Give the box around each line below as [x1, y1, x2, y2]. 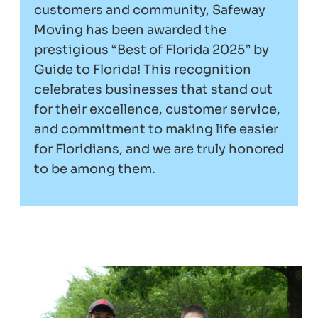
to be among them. [34, 160, 155, 177]
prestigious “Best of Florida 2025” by [34, 41, 269, 57]
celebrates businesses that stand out [34, 81, 273, 97]
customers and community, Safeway [34, 1, 265, 18]
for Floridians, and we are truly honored [34, 141, 284, 157]
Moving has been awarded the [34, 21, 226, 38]
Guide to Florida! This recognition [34, 61, 251, 77]
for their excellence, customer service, [34, 101, 280, 117]
